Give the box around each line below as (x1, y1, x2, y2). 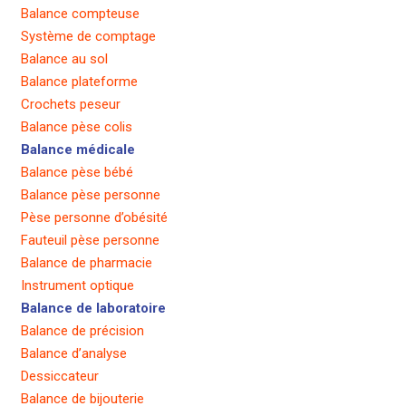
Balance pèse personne (20, 187, 160, 204)
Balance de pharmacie (20, 255, 152, 272)
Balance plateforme (20, 73, 138, 91)
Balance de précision (20, 323, 144, 340)
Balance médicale (20, 141, 135, 159)
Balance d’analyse (20, 345, 127, 362)
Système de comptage (20, 28, 156, 45)
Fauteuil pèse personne (20, 232, 159, 249)
